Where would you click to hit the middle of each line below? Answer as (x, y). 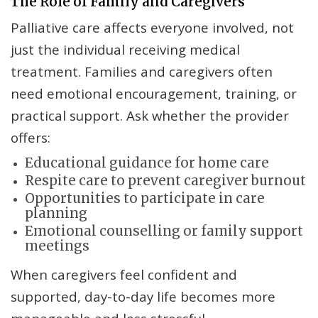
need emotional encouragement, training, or (154, 94)
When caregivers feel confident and (124, 275)
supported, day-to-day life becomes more (143, 297)
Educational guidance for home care (147, 163)
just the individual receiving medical (125, 50)
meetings (57, 246)
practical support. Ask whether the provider (150, 116)
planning (56, 214)
